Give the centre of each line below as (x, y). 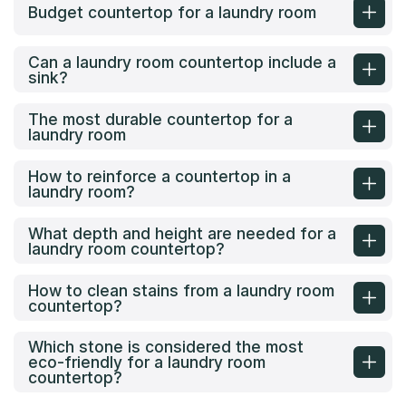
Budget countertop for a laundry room (172, 13)
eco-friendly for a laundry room (147, 362)
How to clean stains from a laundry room (181, 290)
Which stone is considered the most (166, 347)
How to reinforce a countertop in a (159, 176)
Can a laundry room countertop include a (182, 62)
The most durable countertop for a (160, 119)
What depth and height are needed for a (182, 233)
